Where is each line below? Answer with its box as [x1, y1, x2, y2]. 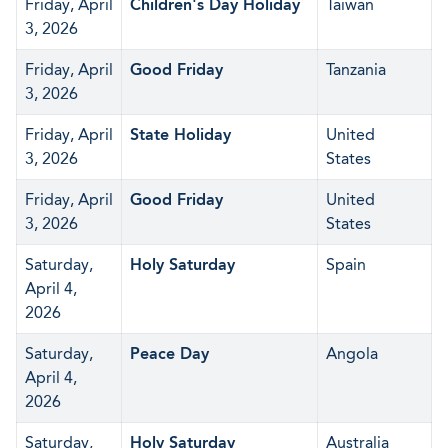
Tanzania [326, 60, 386, 79]
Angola [326, 344, 378, 363]
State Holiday [130, 125, 231, 144]
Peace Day [130, 344, 209, 363]
